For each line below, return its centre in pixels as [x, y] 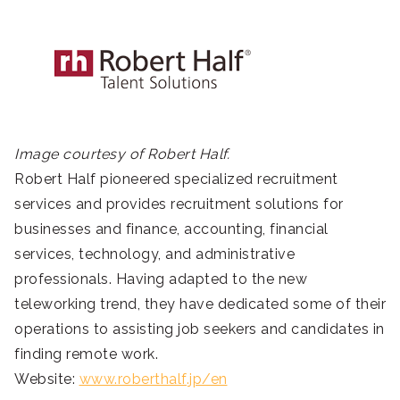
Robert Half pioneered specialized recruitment [176, 179]
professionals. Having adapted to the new [161, 279]
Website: [47, 379]
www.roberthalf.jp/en [153, 379]
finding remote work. [86, 354]
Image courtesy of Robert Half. [122, 154]
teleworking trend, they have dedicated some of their [200, 304]
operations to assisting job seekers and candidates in [200, 329]
